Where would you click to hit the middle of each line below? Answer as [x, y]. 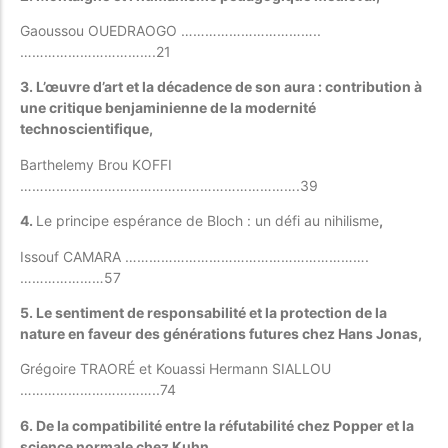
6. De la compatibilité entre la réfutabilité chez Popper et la [217, 425]
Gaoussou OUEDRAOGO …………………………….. [170, 31]
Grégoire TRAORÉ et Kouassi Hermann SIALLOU [175, 369]
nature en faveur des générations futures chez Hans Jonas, [221, 334]
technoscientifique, [86, 129]
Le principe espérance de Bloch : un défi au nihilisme [207, 221]
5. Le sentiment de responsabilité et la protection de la [203, 313]
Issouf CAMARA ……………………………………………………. [194, 256]
